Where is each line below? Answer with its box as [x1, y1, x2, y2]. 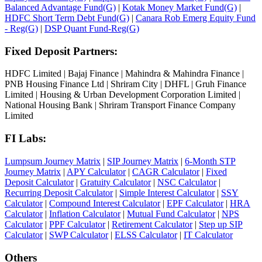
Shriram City [111, 79, 158, 89]
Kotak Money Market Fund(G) [122, 2, 237, 12]
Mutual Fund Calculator [127, 208, 215, 219]
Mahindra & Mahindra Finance [125, 68, 240, 79]
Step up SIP [199, 219, 243, 229]
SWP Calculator [49, 229, 108, 240]
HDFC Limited [5, 68, 61, 79]
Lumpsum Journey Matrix [5, 156, 101, 166]
